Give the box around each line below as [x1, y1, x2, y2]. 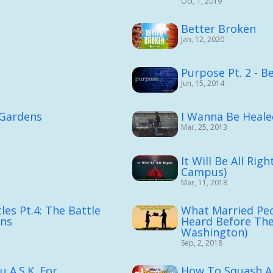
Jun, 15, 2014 [180, 78, 224, 89]
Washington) [180, 224, 247, 239]
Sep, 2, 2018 [180, 237, 222, 248]
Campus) [180, 164, 227, 179]
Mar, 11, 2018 [180, 177, 227, 188]
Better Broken [180, 21, 256, 37]
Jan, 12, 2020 [180, 34, 224, 45]
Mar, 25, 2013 [180, 122, 227, 133]
